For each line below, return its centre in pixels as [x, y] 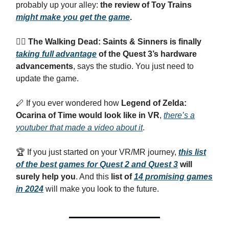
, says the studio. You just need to [133, 66]
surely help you [46, 177]
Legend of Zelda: [153, 103]
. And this [92, 177]
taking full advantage [56, 54]
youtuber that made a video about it [79, 128]
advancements [44, 66]
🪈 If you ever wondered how [67, 103]
